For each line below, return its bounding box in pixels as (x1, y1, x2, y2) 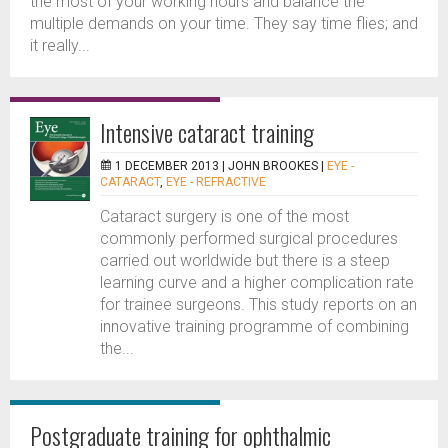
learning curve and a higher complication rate (100, 273, 414, 292)
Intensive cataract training (100, 114, 314, 150)
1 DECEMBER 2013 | (115, 159, 228, 173)
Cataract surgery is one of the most (100, 207, 349, 226)
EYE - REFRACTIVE (166, 175, 266, 189)
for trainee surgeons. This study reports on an (100, 295, 417, 314)
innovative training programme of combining (100, 317, 409, 336)
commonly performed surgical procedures (100, 229, 398, 248)
